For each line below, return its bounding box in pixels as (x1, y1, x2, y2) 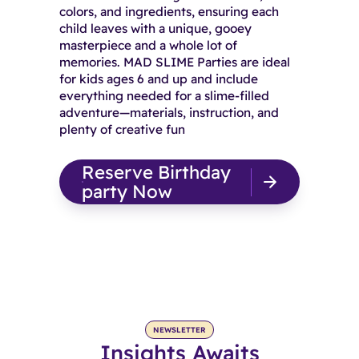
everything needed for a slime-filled (58, 88, 269, 104)
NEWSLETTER (153, 325, 206, 334)
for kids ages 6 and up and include (58, 71, 258, 87)
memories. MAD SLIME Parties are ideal (58, 54, 290, 71)
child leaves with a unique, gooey (58, 21, 252, 37)
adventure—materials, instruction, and (58, 105, 279, 121)
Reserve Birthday (81, 161, 231, 184)
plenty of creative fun (58, 122, 185, 138)
